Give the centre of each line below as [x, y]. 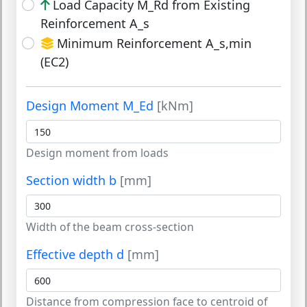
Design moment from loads [97, 152]
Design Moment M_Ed [91, 106]
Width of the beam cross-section [110, 227]
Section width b [73, 180]
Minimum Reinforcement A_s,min [154, 43]
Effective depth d [77, 255]
